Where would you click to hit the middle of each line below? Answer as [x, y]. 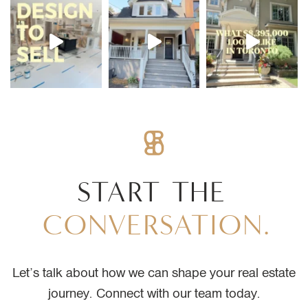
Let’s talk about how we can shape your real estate [154, 272]
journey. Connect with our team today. [154, 293]
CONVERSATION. [157, 225]
